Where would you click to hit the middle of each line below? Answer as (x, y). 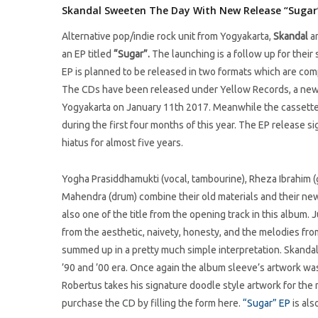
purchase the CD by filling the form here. (152, 303)
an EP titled (88, 54)
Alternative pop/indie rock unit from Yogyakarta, (168, 36)
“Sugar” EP (267, 303)
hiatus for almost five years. (122, 143)
